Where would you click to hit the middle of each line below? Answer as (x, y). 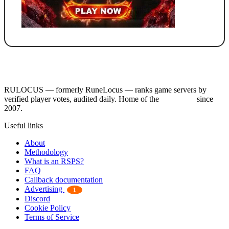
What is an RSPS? (54, 162)
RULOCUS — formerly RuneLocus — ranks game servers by (105, 90)
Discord (37, 199)
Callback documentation (64, 180)
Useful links (24, 126)
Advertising (44, 189)
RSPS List (178, 99)
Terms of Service (52, 217)
